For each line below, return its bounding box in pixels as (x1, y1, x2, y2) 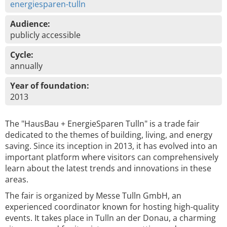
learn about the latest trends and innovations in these (5, 163, 211, 174)
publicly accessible (10, 29, 81, 41)
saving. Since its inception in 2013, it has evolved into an (5, 140, 217, 152)
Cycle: (10, 49, 33, 60)
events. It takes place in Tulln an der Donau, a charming (5, 212, 216, 223)
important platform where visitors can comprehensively (5, 152, 218, 163)
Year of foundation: (10, 80, 89, 91)
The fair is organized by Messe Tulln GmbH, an (5, 190, 181, 201)
